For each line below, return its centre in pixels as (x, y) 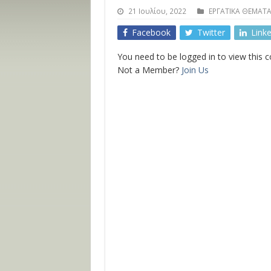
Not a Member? (149, 70)
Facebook (151, 32)
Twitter (211, 32)
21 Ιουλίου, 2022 (157, 11)
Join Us (195, 70)
